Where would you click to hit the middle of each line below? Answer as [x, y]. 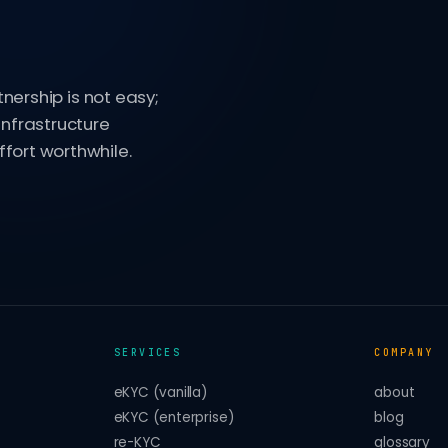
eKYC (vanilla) [160, 393]
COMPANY [404, 353]
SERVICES [147, 353]
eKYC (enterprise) [174, 418]
